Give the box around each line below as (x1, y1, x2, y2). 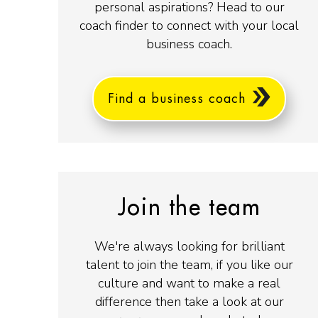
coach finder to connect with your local (79, 16, 300, 34)
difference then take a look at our (94, 293, 284, 311)
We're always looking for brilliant (94, 238, 285, 256)
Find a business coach (108, 92, 246, 105)
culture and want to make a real (98, 275, 281, 292)
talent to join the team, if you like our (85, 256, 293, 274)
